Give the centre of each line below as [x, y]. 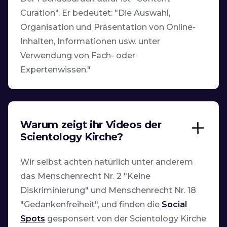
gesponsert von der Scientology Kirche [126, 218]
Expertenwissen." [55, 69]
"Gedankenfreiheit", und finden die [91, 204]
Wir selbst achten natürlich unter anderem [107, 162]
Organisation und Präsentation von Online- [108, 27]
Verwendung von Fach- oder [78, 55]
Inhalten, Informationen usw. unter [90, 41]
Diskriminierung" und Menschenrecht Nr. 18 [108, 190]
